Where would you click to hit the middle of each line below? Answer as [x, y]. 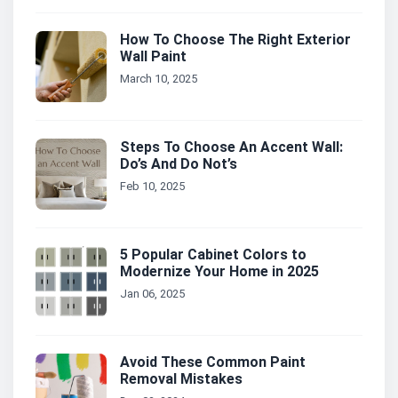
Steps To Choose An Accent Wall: [231, 147]
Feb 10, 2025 [152, 187]
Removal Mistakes [181, 379]
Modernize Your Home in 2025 [219, 272]
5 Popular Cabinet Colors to [213, 255]
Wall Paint [153, 57]
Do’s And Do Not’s [179, 164]
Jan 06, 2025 [152, 294]
